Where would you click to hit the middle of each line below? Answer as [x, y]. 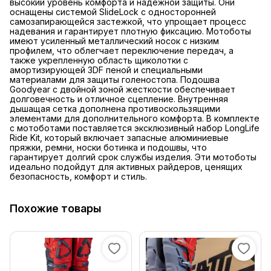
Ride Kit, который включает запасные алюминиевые [119, 138]
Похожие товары [55, 209]
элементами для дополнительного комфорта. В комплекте [135, 119]
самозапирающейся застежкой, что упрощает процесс [128, 22]
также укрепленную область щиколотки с [99, 60]
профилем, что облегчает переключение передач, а [122, 51]
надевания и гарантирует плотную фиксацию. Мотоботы [130, 31]
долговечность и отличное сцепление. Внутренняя [119, 99]
